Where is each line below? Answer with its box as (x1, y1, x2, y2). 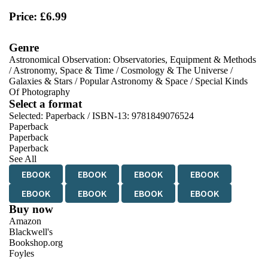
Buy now (9, 202, 53, 215)
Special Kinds (195, 75, 248, 86)
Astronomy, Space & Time (13, 65, 114, 75)
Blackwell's (9, 226, 53, 237)
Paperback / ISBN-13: (45, 110, 132, 121)
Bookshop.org (9, 237, 63, 248)
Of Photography (9, 86, 70, 97)
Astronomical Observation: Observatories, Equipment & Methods (9, 54, 256, 65)
